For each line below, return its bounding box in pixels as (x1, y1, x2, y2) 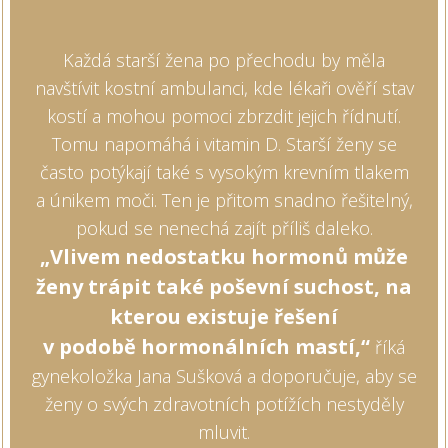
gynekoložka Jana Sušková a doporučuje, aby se (31, 363, 417, 388)
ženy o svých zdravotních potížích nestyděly (44, 391, 404, 416)
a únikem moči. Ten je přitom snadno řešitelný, (35, 187, 413, 212)
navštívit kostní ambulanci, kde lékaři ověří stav (34, 75, 414, 100)
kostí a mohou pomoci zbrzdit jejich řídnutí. (47, 103, 401, 128)
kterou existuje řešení (110, 302, 338, 330)
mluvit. (198, 419, 250, 444)
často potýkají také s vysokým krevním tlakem (39, 159, 409, 184)
